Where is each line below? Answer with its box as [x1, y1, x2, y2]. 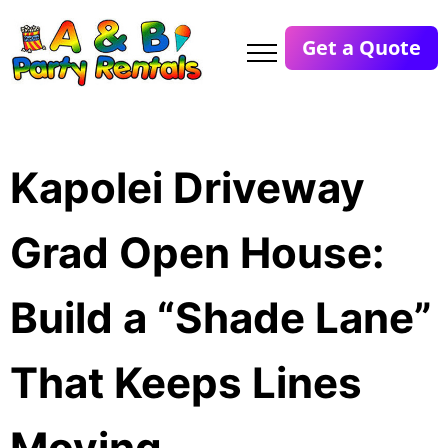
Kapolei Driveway [10, 162, 365, 214]
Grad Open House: [10, 227, 385, 279]
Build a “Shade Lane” [10, 292, 432, 344]
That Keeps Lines [10, 357, 362, 409]
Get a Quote [301, 33, 421, 61]
